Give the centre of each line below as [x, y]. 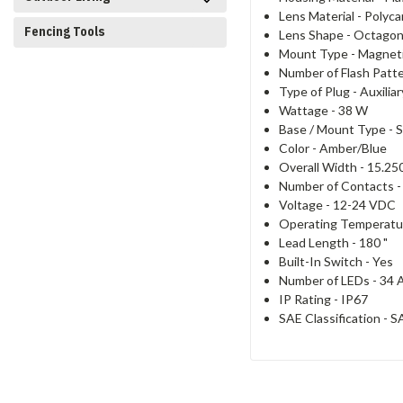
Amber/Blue [353, 148]
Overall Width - [322, 166]
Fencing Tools [65, 31]
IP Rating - [309, 299]
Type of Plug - [319, 91]
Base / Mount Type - [337, 129]
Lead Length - [318, 242]
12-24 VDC [364, 204]
